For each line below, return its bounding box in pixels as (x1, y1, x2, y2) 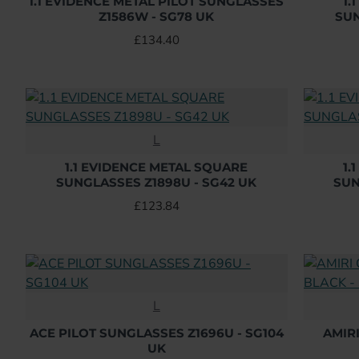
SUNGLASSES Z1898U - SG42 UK (56, 175, 257, 190)
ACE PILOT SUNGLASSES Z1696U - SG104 (29, 325, 284, 341)
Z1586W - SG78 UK (99, 9, 215, 24)
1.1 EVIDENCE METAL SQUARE (65, 159, 248, 175)
